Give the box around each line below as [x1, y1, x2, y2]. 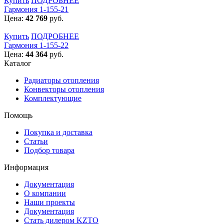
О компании [24, 188, 66, 197]
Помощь [4, 110, 32, 119]
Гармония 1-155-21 [4, 4, 68, 13]
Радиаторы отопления [24, 75, 99, 84]
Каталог [4, 58, 31, 67]
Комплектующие [24, 93, 81, 102]
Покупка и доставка [24, 127, 92, 136]
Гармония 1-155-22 [4, 40, 68, 49]
